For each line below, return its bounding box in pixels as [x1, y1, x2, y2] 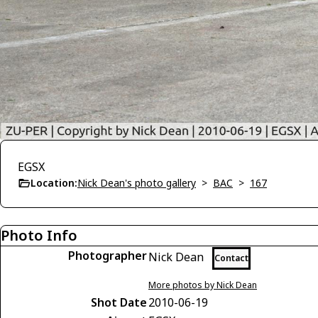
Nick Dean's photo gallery [77, 176, 196, 190]
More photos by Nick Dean [148, 279, 257, 292]
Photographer [68, 248, 147, 264]
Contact [214, 252, 248, 265]
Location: [31, 176, 77, 190]
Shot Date [91, 295, 147, 311]
